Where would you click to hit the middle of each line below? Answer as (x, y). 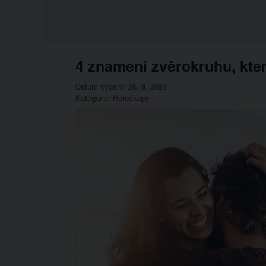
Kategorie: (94, 98)
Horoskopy (131, 98)
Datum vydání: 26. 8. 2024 (121, 86)
